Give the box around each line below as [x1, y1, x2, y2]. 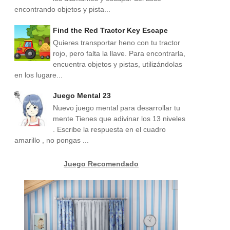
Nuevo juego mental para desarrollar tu [53, 104, 180, 112]
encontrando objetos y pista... [14, 5, 110, 14]
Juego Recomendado [64, 159, 139, 168]
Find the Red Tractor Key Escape [53, 26, 168, 34]
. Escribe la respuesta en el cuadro [53, 125, 166, 134]
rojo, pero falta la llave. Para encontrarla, [53, 49, 185, 57]
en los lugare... [14, 70, 63, 79]
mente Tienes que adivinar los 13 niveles [53, 114, 185, 123]
